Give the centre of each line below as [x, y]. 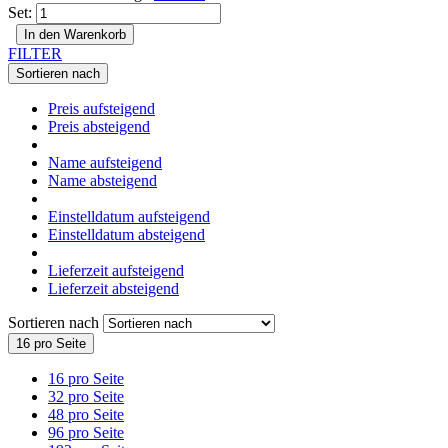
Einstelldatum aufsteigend [129, 216]
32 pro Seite [86, 396]
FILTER [35, 53]
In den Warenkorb [75, 34]
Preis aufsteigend [101, 108]
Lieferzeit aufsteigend [116, 270]
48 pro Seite [86, 414]
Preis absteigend [99, 126]
